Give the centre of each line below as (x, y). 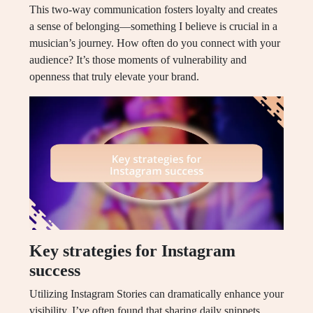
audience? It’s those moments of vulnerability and (138, 60)
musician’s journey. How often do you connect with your (155, 43)
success (55, 271)
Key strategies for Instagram (132, 251)
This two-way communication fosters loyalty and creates (153, 10)
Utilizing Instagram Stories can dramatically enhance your (156, 294)
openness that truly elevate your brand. (114, 77)
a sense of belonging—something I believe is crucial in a (153, 27)
